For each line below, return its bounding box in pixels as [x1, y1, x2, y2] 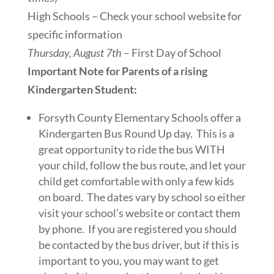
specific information [27, 27, 122, 41]
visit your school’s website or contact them [38, 206, 240, 220]
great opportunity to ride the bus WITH [38, 142, 225, 156]
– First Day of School [121, 45, 221, 59]
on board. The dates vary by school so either [38, 190, 246, 204]
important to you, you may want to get [38, 253, 219, 267]
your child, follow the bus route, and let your [38, 158, 246, 172]
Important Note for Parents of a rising [27, 64, 207, 78]
